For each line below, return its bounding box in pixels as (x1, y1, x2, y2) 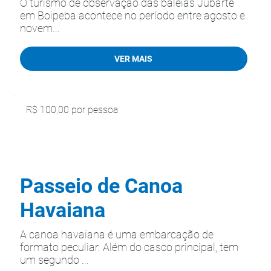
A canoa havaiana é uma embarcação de (20, 228, 214, 241)
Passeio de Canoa (20, 174, 183, 198)
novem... (20, 22, 60, 34)
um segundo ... (20, 253, 89, 266)
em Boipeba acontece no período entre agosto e (20, 9, 245, 22)
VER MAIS (114, 53, 153, 64)
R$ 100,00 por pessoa (26, 104, 118, 116)
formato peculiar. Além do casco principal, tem (20, 241, 238, 253)
